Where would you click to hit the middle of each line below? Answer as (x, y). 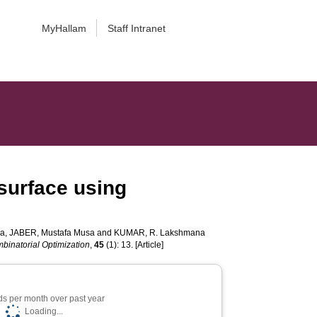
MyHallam (64, 28)
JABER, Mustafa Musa (52, 233)
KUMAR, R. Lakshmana (160, 233)
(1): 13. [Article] (134, 245)
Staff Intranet (136, 28)
